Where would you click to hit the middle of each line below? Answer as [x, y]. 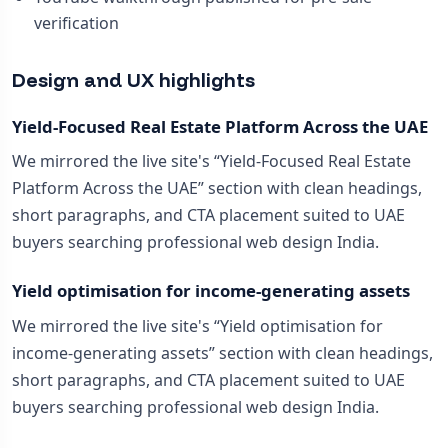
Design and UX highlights [133, 79]
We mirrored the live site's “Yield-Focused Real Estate [211, 161]
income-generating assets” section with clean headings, [222, 352]
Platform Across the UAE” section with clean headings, [217, 188]
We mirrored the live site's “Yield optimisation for [197, 325]
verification [76, 22]
